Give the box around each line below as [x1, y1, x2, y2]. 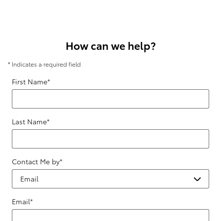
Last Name [12, 116, 47, 126]
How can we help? [65, 37, 156, 52]
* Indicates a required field [8, 59, 81, 68]
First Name [12, 76, 47, 86]
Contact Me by [12, 156, 60, 166]
